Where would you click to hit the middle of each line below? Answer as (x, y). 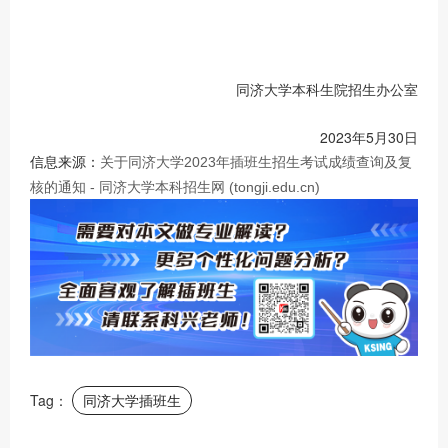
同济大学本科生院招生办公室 (327, 88)
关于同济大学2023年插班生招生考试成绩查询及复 (256, 161)
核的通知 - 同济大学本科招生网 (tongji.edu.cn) (175, 186)
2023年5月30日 (369, 136)
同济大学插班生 (132, 399)
